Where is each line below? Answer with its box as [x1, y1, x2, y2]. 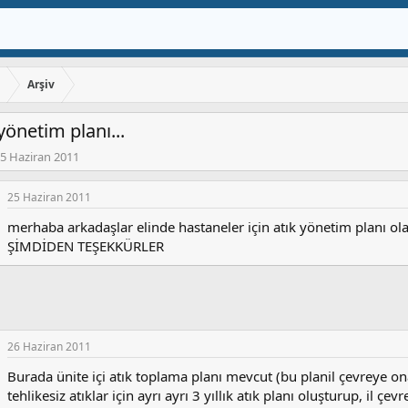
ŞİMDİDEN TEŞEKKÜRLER [7, 237, 164, 256]
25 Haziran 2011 [7, 189, 91, 206]
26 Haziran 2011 [7, 339, 91, 355]
